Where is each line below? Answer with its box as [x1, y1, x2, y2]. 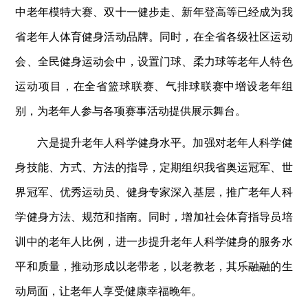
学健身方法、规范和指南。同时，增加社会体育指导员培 [15, 208, 293, 224]
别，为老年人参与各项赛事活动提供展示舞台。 [15, 102, 247, 118]
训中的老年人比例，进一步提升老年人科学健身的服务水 [15, 232, 293, 249]
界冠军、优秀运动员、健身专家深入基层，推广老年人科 [15, 183, 293, 199]
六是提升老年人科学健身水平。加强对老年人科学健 [37, 133, 293, 150]
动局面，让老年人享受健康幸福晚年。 [15, 282, 203, 298]
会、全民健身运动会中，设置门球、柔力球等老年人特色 [15, 52, 293, 69]
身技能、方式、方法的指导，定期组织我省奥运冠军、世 [15, 158, 293, 175]
